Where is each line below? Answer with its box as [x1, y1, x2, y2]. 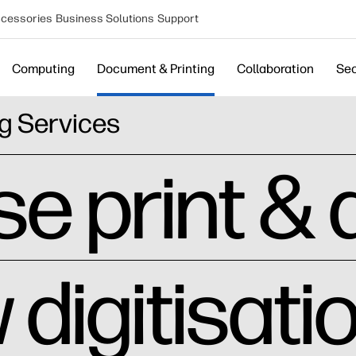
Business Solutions [56, 12, 154, 25]
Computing [12, 61, 75, 76]
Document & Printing [97, 61, 215, 76]
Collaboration [237, 61, 314, 76]
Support [157, 12, 199, 25]
